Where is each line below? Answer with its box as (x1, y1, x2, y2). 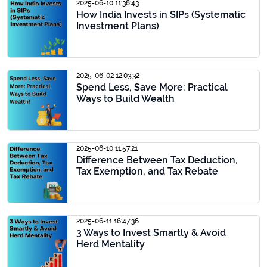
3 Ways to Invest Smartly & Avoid (76, 227, 226, 238)
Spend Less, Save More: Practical (76, 82, 228, 93)
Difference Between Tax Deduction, (76, 154, 238, 166)
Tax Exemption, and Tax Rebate (76, 166, 218, 177)
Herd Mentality (76, 238, 145, 250)
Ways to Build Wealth (76, 93, 175, 104)
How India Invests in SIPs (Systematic (76, 9, 246, 20)
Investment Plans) (76, 20, 159, 32)
